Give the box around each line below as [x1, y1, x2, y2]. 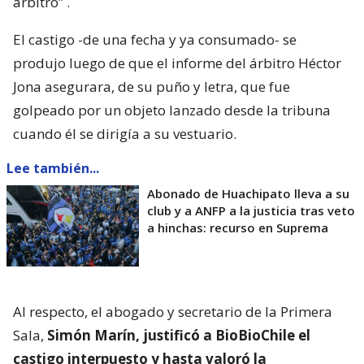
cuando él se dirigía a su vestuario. [13, 123, 236, 143]
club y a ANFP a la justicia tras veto [147, 201, 355, 219]
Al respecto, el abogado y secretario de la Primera [13, 301, 332, 321]
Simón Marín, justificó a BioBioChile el [47, 325, 310, 344]
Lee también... [6, 158, 99, 177]
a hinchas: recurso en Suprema [147, 219, 328, 236]
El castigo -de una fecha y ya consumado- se [13, 29, 297, 49]
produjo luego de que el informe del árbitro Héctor [13, 53, 341, 72]
